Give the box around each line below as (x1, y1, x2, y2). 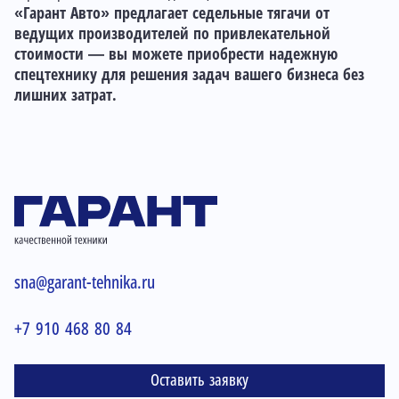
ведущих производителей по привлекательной (14, 25, 330, 44)
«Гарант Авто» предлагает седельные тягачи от (14, 4, 330, 23)
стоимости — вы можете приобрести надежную (14, 45, 338, 64)
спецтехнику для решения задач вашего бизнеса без (14, 66, 364, 85)
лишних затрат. (14, 86, 121, 105)
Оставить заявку (151, 371, 248, 389)
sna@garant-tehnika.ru (14, 273, 155, 292)
